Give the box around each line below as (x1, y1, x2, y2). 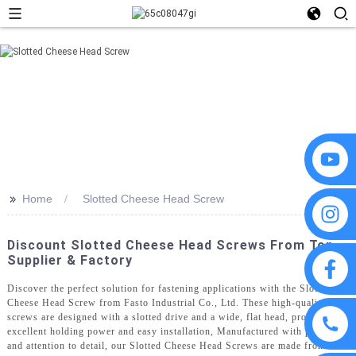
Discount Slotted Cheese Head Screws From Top (6, 238, 334, 253)
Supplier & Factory (6, 253, 133, 268)
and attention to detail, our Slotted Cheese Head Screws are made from (6, 339, 326, 351)
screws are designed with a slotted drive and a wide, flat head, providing (6, 311, 335, 323)
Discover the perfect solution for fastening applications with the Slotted (6, 282, 331, 294)
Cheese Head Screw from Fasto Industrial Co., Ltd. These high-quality (6, 296, 327, 308)
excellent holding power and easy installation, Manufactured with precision (6, 325, 346, 337)
